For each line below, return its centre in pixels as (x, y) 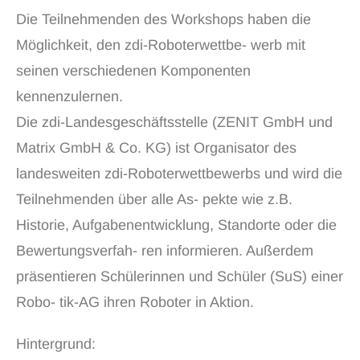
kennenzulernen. (70, 96)
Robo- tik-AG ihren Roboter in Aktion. (135, 302)
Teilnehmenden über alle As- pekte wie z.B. (154, 199)
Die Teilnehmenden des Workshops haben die (164, 19)
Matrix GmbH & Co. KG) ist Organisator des (156, 148)
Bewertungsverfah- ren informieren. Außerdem (165, 251)
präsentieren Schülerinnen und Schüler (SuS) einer (180, 276)
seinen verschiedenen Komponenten (133, 71)
